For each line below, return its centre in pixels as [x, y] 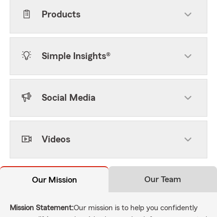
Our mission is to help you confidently [136, 208]
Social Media [69, 98]
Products [61, 15]
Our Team [163, 179]
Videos [56, 139]
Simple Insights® [76, 56]
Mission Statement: [42, 208]
